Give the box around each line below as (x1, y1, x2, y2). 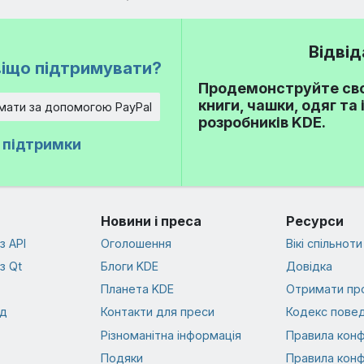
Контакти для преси (100, 305, 214, 319)
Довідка (285, 258, 332, 273)
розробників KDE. (198, 113, 326, 131)
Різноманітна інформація (100, 327, 241, 342)
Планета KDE (100, 282, 174, 297)
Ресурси (285, 212, 344, 229)
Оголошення (100, 236, 171, 250)
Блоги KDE (100, 258, 158, 273)
